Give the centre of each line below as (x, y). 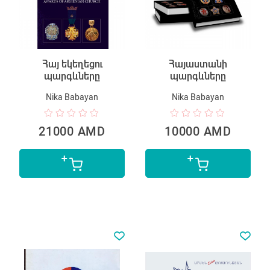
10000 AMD (198, 131)
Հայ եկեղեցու (72, 64)
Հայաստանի (198, 64)
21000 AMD (72, 131)
